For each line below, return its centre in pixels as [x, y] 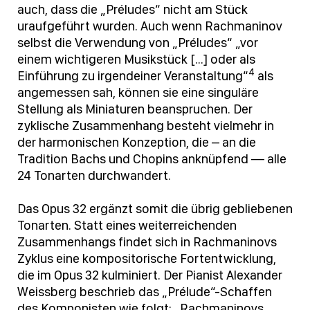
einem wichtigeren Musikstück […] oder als [136, 60]
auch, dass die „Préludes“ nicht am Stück [133, 10]
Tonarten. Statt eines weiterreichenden [127, 226]
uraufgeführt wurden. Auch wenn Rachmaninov [150, 26]
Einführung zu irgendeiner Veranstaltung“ [133, 76]
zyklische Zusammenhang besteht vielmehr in [146, 126]
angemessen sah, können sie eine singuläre [138, 93]
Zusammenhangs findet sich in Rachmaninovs [147, 242]
